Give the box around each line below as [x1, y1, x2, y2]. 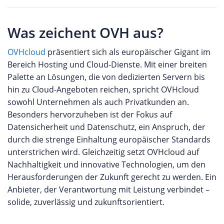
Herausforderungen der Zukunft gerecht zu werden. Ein [7, 171, 216, 182]
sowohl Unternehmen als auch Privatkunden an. [7, 96, 189, 107]
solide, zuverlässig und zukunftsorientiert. [7, 196, 164, 207]
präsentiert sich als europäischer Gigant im [45, 46, 210, 57]
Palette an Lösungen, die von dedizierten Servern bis [7, 71, 205, 82]
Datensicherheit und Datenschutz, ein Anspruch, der [7, 121, 205, 132]
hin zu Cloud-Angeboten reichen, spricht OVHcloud [7, 83, 199, 95]
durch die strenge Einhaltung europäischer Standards [7, 133, 210, 145]
